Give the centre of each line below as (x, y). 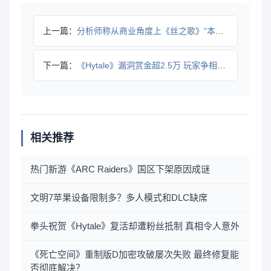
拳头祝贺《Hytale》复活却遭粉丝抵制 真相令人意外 (135, 226)
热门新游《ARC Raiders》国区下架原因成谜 (120, 169)
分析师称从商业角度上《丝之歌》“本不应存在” (146, 31)
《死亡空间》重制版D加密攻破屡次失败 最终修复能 (135, 254)
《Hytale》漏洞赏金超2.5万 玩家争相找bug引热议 (147, 65)
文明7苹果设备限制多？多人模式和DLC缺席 (119, 197)
